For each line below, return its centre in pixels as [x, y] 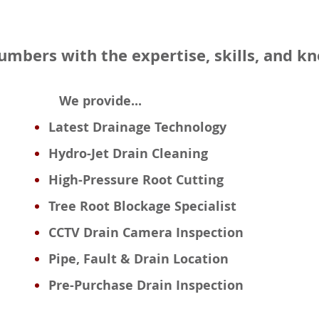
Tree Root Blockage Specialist [142, 206]
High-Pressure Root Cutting [136, 180]
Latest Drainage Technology [137, 127]
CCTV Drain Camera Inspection [146, 232]
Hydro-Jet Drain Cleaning [128, 153]
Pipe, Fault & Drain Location [138, 259]
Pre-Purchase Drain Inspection [146, 285]
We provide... [95, 101]
